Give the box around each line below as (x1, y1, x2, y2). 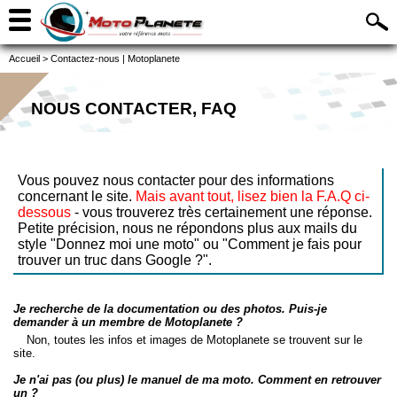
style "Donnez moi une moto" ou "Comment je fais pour (18, 237, 362, 252)
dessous (18, 205, 71, 220)
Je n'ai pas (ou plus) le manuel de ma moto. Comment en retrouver (13, 373, 381, 386)
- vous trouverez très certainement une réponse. (71, 205, 372, 220)
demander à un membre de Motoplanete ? (13, 315, 243, 329)
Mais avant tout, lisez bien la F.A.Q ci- (136, 189, 370, 204)
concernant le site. (18, 189, 136, 204)
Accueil (9, 53, 40, 64)
